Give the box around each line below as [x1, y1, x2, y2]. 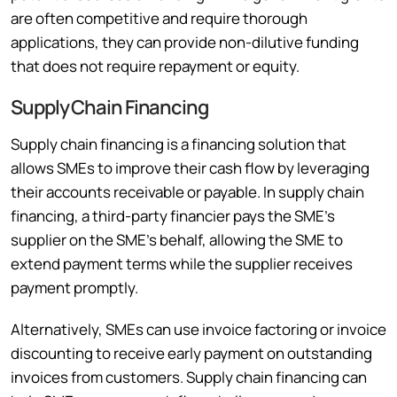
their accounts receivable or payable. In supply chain [11, 181, 364, 202]
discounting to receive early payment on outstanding [11, 342, 372, 363]
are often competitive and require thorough [11, 7, 307, 28]
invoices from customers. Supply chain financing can [11, 366, 367, 387]
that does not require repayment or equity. [11, 55, 300, 76]
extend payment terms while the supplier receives [11, 253, 353, 274]
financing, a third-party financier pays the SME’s [11, 205, 335, 226]
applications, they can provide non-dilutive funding [11, 31, 359, 52]
